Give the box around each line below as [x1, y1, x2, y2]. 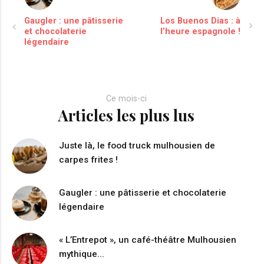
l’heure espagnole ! [160, 27, 240, 37]
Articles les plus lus [58, 105, 194, 125]
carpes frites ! [59, 154, 118, 165]
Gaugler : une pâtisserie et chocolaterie [59, 187, 226, 198]
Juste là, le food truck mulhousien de [59, 140, 215, 151]
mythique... [59, 249, 104, 259]
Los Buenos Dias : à [160, 16, 240, 26]
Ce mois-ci [105, 94, 147, 104]
